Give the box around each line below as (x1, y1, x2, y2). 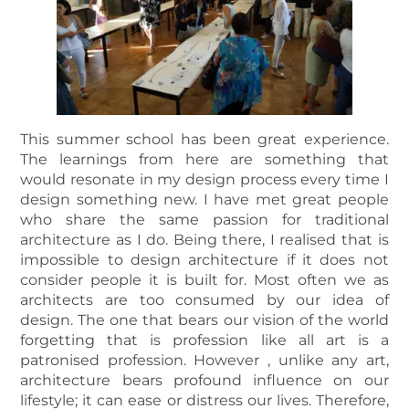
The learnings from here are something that (20, 150, 389, 168)
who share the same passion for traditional (20, 210, 389, 228)
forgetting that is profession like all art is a (20, 330, 389, 349)
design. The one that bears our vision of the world (20, 310, 389, 329)
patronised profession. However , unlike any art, (20, 351, 389, 369)
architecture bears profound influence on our (20, 371, 389, 389)
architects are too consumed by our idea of (20, 290, 389, 309)
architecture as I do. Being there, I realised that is (20, 230, 389, 248)
